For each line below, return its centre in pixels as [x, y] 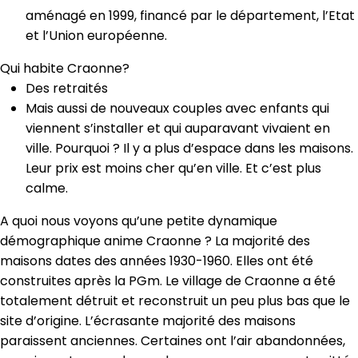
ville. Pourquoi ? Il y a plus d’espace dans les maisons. [189, 148]
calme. [47, 188]
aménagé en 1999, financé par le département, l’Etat [190, 15]
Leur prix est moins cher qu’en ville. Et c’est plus [173, 168]
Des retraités [67, 88]
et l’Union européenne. [96, 35]
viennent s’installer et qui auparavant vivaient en [178, 128]
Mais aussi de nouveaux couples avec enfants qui [177, 108]
